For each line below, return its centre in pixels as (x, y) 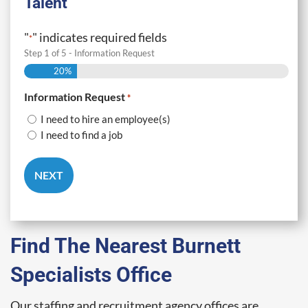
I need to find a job (81, 134)
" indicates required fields (100, 37)
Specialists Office (91, 274)
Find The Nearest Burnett (125, 245)
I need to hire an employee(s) (106, 119)
